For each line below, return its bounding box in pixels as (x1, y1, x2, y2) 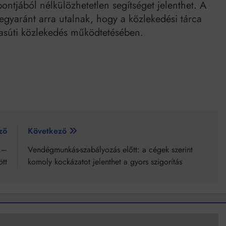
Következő (27, 125, 67, 137)
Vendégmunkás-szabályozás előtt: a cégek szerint (27, 144, 193, 156)
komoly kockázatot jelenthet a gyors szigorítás (27, 156, 182, 168)
